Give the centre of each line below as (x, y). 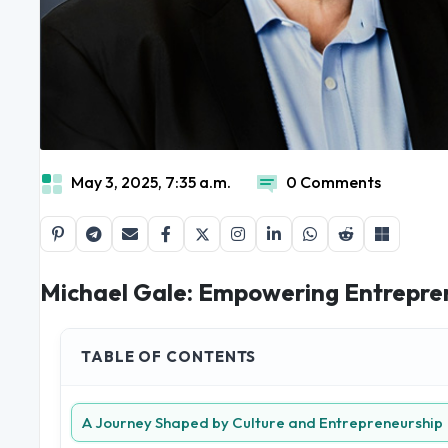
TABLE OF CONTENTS (169, 357)
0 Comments (333, 182)
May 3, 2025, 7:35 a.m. (151, 182)
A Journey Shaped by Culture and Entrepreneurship (262, 423)
